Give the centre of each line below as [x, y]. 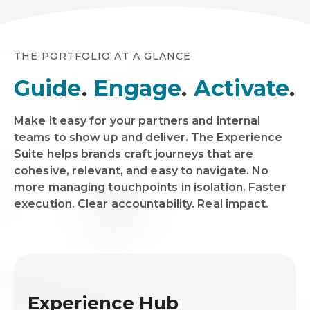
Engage [137, 88]
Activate [241, 88]
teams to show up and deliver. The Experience [148, 137]
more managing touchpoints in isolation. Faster [150, 187]
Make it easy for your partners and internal [137, 120]
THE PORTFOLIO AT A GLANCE [102, 56]
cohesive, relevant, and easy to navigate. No [142, 170]
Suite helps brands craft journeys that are [134, 154]
